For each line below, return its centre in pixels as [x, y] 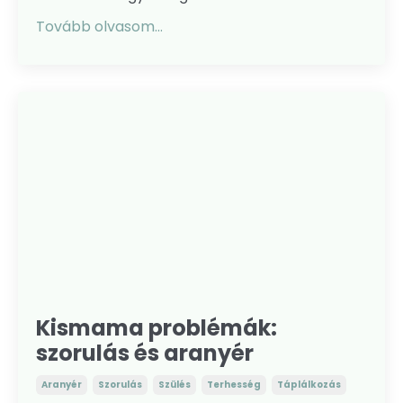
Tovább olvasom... [99, 26]
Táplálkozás [309, 385]
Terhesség [234, 385]
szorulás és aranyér [145, 353]
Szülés [175, 385]
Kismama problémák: [157, 328]
